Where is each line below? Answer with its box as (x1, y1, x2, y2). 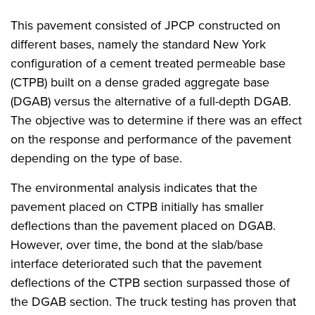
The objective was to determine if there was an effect (11, 111, 302, 129)
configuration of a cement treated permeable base (11, 54, 285, 72)
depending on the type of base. (11, 149, 182, 167)
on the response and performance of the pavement (11, 130, 291, 148)
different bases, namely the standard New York (11, 35, 266, 53)
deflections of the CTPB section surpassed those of (11, 274, 290, 292)
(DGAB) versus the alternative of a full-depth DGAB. (11, 92, 291, 110)
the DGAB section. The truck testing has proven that (11, 292, 296, 311)
